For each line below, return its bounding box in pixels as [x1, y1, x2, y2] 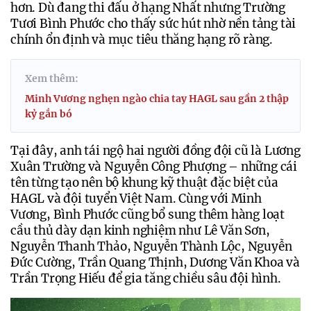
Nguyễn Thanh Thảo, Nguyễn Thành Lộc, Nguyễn [10, 238, 292, 254]
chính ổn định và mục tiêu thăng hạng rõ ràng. [10, 31, 276, 47]
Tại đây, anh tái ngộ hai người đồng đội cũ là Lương [10, 142, 301, 158]
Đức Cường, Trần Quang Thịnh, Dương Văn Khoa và [10, 254, 300, 270]
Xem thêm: [25, 72, 78, 85]
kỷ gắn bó [25, 107, 72, 120]
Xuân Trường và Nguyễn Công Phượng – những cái [10, 158, 297, 174]
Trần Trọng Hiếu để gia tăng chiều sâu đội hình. [10, 270, 281, 286]
